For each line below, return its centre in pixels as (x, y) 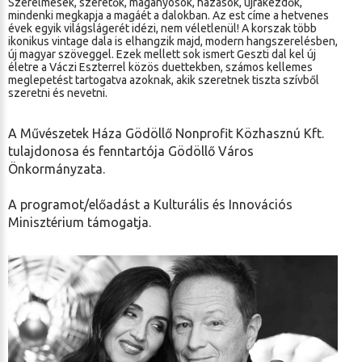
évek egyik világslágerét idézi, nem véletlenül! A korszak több (162, 28)
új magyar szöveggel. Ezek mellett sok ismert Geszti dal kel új (162, 54)
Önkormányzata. (57, 169)
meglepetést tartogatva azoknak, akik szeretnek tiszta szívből (164, 80)
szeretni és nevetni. (58, 93)
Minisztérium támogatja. (80, 222)
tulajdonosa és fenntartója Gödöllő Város (131, 151)
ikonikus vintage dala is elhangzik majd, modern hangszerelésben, (173, 41)
